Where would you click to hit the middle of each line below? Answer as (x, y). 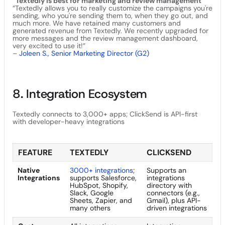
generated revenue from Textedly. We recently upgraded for (110, 30)
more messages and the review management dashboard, (105, 38)
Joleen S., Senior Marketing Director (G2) (84, 53)
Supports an (166, 170)
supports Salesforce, (103, 178)
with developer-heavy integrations (69, 121)
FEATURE (35, 152)
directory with (169, 185)
